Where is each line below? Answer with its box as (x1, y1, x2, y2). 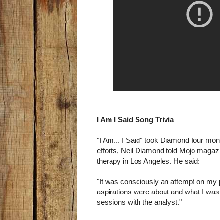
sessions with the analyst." (97, 198, 182, 207)
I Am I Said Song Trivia (97, 115, 174, 124)
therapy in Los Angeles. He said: (97, 157, 200, 165)
